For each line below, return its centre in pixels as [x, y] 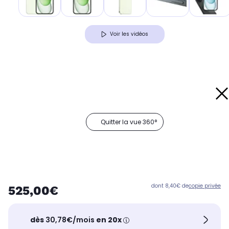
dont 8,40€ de [170, 186]
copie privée [205, 186]
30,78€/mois [70, 220]
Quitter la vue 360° [129, 122]
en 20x [109, 220]
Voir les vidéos [129, 34]
